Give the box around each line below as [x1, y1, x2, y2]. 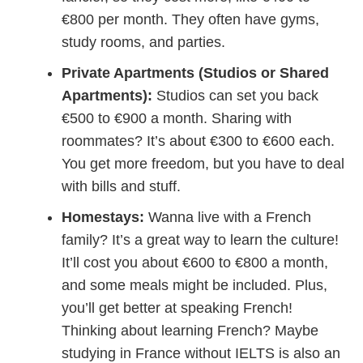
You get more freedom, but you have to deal [62, 155, 345, 172]
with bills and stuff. [62, 177, 181, 194]
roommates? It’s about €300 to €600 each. [62, 132, 335, 149]
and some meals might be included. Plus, [62, 276, 328, 293]
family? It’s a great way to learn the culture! [62, 231, 340, 248]
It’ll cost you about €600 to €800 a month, [62, 254, 329, 271]
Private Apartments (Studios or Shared [62, 64, 330, 81]
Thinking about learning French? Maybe [62, 322, 319, 339]
